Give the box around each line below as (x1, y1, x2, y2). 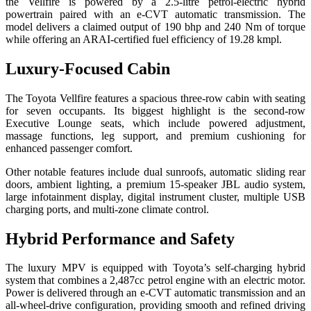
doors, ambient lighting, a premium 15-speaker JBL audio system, (6, 178, 305, 190)
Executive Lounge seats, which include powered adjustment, (6, 117, 305, 129)
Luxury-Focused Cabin (6, 59, 170, 78)
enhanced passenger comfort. (6, 142, 133, 154)
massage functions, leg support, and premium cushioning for (6, 129, 305, 142)
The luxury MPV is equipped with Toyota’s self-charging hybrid (6, 262, 305, 274)
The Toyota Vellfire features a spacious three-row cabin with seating (6, 92, 305, 104)
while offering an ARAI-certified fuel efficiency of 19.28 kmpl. (6, 33, 282, 45)
